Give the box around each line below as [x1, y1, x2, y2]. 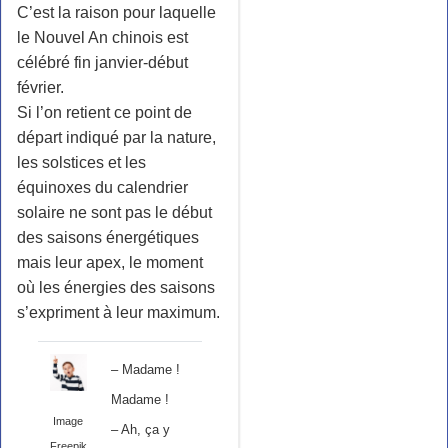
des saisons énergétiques [17, 229, 199, 247]
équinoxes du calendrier [17, 179, 188, 197]
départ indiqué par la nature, [17, 129, 216, 147]
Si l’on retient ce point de [17, 104, 192, 122]
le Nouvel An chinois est [17, 29, 188, 47]
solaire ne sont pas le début [17, 204, 212, 222]
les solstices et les [17, 154, 146, 172]
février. [17, 79, 64, 97]
